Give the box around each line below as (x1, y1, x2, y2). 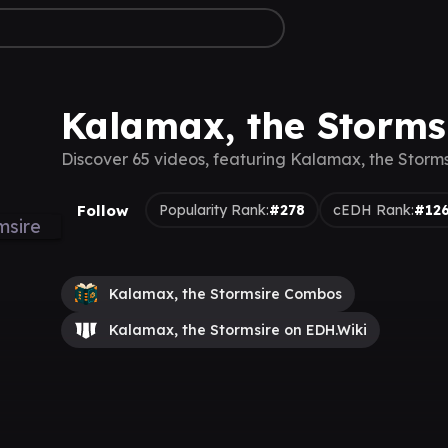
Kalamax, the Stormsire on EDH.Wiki (108, 321, 367, 339)
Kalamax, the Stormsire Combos (108, 285, 342, 303)
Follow (76, 200, 129, 220)
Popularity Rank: (158, 200, 269, 219)
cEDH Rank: (332, 200, 414, 219)
